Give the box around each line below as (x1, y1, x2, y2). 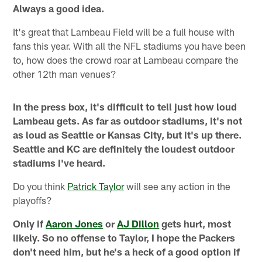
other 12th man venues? (13, 67, 117, 80)
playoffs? (13, 194, 53, 206)
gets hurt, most (159, 217, 232, 229)
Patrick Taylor (67, 180, 125, 192)
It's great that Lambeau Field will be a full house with (13, 25, 235, 37)
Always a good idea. (13, 2, 105, 14)
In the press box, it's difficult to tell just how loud (13, 100, 237, 112)
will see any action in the (124, 180, 231, 192)
